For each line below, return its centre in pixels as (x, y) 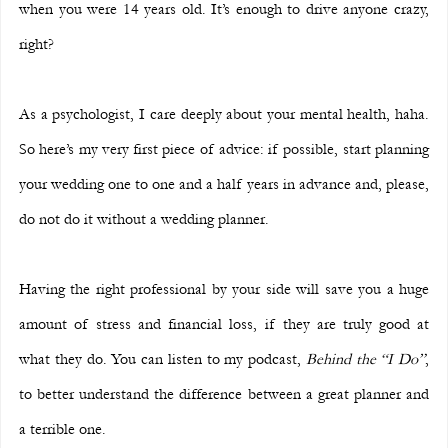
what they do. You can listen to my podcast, (162, 358)
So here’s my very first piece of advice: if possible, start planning (224, 148)
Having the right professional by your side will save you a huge (224, 288)
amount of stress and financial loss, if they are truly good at (224, 323)
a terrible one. (62, 428)
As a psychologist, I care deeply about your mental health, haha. (224, 113)
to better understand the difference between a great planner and (224, 393)
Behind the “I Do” (365, 358)
